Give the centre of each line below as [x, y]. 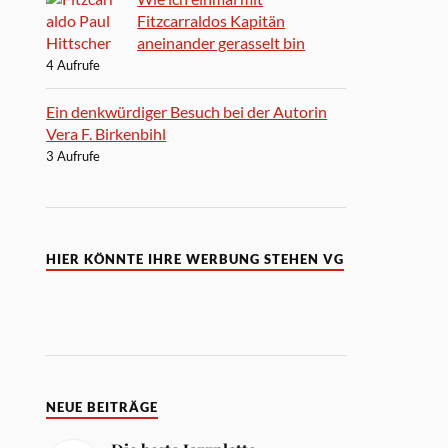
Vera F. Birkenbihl [106, 133]
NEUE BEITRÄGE [102, 407]
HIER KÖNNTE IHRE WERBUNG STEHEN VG [195, 259]
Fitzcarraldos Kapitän [211, 20]
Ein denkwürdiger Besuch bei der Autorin [187, 111]
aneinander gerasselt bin [221, 42]
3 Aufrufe [73, 155]
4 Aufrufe [73, 64]
